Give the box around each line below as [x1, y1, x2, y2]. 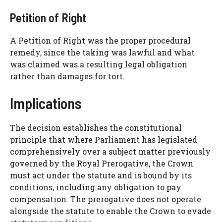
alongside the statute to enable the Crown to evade [10, 205, 211, 216]
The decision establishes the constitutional [10, 122, 182, 133]
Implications [10, 94, 81, 112]
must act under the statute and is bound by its [10, 169, 192, 180]
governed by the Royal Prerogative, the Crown [10, 158, 193, 168]
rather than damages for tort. [10, 70, 125, 81]
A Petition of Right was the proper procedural [10, 35, 191, 46]
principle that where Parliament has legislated [10, 134, 197, 145]
